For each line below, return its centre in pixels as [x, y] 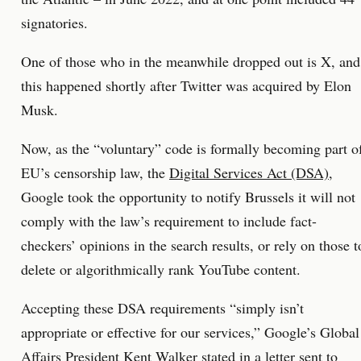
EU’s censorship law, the [95, 172]
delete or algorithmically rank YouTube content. [161, 269]
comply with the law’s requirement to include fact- [169, 221]
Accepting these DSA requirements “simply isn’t [162, 308]
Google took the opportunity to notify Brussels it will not [188, 197]
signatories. [54, 23]
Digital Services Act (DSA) [249, 172]
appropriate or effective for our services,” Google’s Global [190, 332]
